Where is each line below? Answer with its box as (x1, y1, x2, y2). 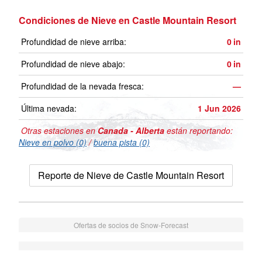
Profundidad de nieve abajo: (21, 58, 125, 70)
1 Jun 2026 (198, 102, 241, 115)
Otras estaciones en (19, 125, 98, 137)
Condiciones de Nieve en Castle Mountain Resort (19, 13, 236, 27)
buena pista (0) (94, 136, 150, 149)
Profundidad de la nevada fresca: (21, 80, 144, 92)
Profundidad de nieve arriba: (21, 36, 126, 48)
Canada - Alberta (98, 125, 164, 137)
